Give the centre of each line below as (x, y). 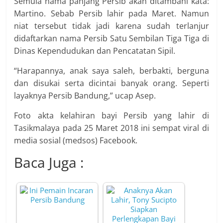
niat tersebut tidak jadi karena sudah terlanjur (111, 26)
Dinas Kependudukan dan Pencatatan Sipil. (95, 51)
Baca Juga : (49, 162)
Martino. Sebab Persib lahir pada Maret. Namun (111, 13)
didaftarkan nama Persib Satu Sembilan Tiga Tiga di (111, 38)
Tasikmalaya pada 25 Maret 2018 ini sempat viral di (111, 128)
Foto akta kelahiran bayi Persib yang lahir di (111, 115)
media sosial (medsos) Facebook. (76, 140)
